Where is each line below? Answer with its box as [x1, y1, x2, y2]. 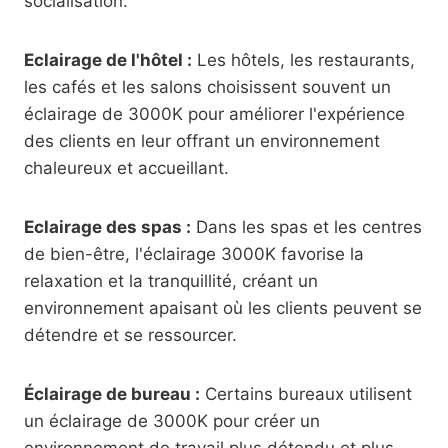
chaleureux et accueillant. [24, 158, 229, 178]
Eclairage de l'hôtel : [24, 50, 192, 70]
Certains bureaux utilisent [200, 384, 412, 404]
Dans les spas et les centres [191, 217, 422, 237]
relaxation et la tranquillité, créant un [24, 271, 318, 291]
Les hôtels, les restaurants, [192, 50, 415, 70]
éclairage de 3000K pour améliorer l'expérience [24, 104, 405, 124]
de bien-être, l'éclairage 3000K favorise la [24, 244, 364, 264]
